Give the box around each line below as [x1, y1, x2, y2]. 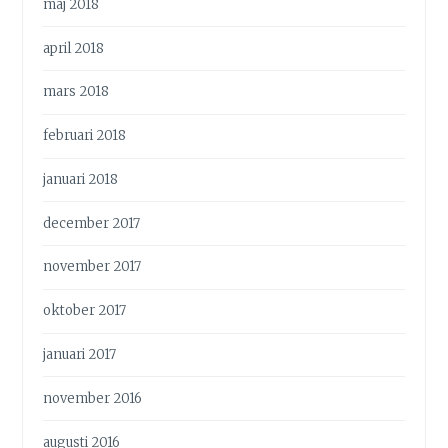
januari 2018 [43, 170, 119, 188]
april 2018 [43, 39, 105, 57]
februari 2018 [43, 127, 127, 145]
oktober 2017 [43, 302, 127, 320]
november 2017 [43, 258, 142, 276]
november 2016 [43, 389, 143, 407]
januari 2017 [43, 346, 117, 364]
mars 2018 [43, 83, 110, 101]
